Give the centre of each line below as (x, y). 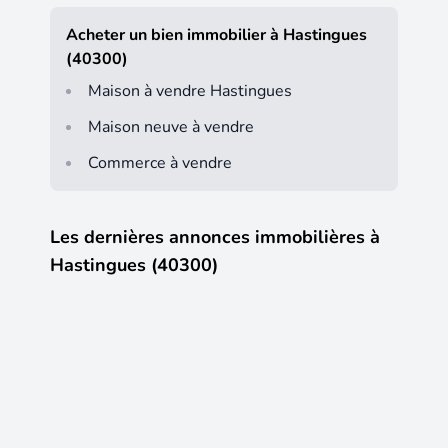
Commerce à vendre (160, 162)
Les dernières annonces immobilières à (215, 236)
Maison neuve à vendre (171, 126)
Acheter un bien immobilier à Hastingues (216, 34)
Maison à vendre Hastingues (190, 90)
